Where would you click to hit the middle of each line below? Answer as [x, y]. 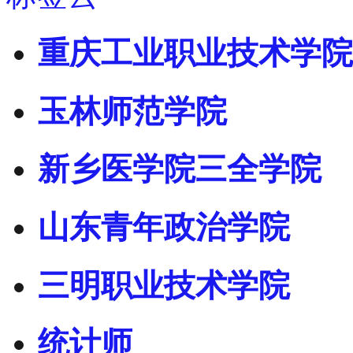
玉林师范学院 [132, 111]
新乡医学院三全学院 [180, 169]
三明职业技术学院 [164, 285]
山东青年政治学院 [164, 228]
